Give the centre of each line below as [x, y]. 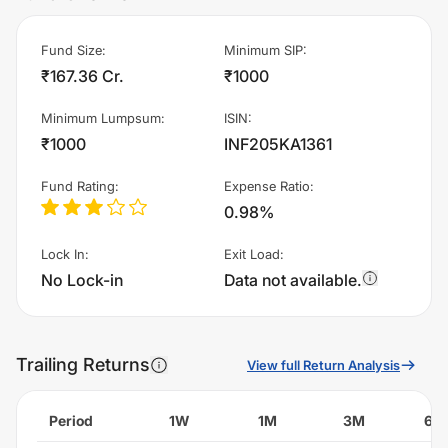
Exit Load [252, 253]
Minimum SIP [263, 49]
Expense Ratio [267, 185]
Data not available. [293, 279]
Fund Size [71, 49]
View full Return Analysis [323, 365]
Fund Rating [78, 185]
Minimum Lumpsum [101, 117]
